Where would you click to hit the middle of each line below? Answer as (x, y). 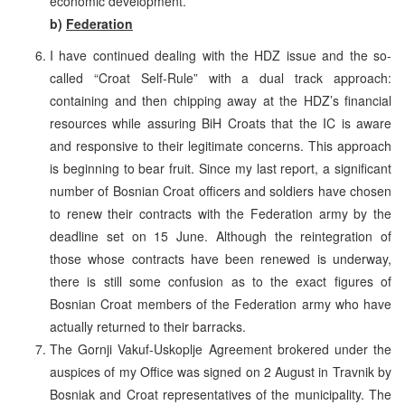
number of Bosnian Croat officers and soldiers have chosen (221, 190)
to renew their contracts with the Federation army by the (221, 213)
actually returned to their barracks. (148, 326)
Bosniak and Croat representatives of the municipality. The (221, 394)
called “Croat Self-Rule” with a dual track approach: (221, 77)
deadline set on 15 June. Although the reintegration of (221, 235)
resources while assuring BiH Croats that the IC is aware (221, 122)
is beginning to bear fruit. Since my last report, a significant (221, 168)
